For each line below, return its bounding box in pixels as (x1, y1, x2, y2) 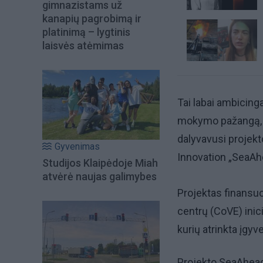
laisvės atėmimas (42, 39, 124, 52)
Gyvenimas (55, 140, 100, 152)
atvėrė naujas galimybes (42, 170, 157, 183)
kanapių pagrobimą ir (42, 12, 141, 25)
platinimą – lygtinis (42, 26, 130, 39)
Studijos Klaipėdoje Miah (42, 156, 158, 169)
